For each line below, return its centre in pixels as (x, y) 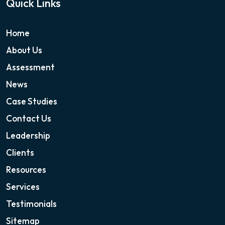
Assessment (30, 67)
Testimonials (31, 204)
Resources (26, 170)
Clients (20, 153)
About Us (24, 50)
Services (23, 187)
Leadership (28, 136)
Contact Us (29, 119)
